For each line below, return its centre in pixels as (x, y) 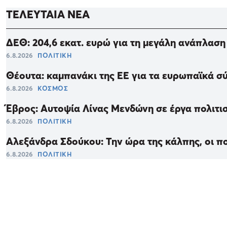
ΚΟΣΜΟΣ (53, 88)
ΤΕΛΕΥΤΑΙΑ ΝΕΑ (48, 14)
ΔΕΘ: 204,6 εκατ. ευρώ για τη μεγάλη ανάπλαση (116, 43)
